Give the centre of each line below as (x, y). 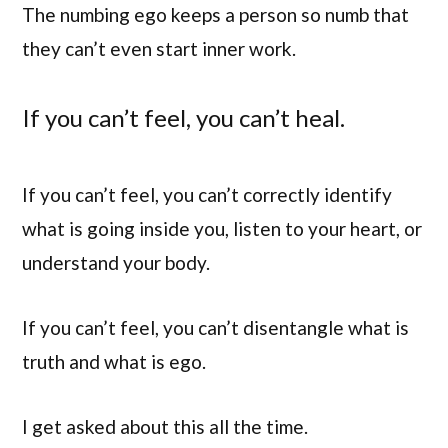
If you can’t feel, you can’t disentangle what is (215, 328)
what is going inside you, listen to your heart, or (222, 228)
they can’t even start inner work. (159, 48)
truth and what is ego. (114, 362)
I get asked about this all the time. (165, 427)
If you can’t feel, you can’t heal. (183, 118)
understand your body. (116, 262)
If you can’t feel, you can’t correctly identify (207, 194)
